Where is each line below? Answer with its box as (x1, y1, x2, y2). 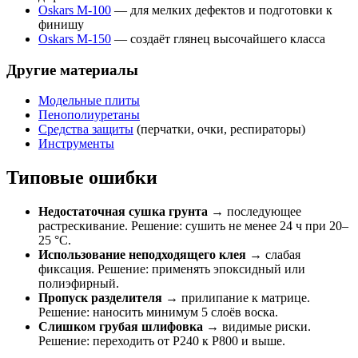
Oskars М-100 (38, 3, 111, 18)
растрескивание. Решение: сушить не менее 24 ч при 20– (38, 219, 348, 233)
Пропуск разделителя (38, 291, 162, 305)
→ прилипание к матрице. (162, 291, 310, 305)
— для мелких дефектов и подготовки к (111, 3, 332, 18)
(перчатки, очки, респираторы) (133, 122, 305, 137)
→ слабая (246, 248, 300, 262)
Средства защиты (38, 122, 133, 137)
